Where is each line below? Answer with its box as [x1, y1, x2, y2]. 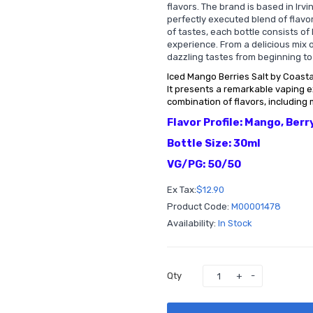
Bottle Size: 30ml [167, 137, 261, 150]
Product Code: [167, 201, 231, 212]
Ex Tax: [167, 184, 196, 195]
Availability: [167, 218, 218, 228]
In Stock [218, 218, 252, 228]
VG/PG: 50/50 [167, 158, 241, 170]
